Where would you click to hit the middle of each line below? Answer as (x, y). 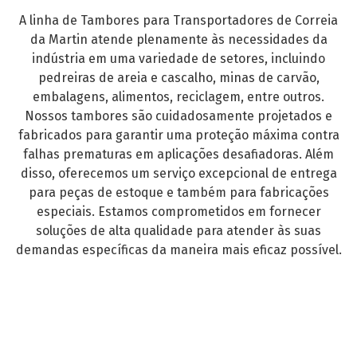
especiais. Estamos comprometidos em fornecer (178, 212)
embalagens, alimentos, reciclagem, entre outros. (178, 97)
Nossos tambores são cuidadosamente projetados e (178, 116)
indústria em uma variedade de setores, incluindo (178, 59)
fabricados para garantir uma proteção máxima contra (178, 135)
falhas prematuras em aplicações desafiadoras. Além (178, 155)
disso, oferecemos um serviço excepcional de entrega (178, 174)
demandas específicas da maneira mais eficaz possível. (178, 250)
